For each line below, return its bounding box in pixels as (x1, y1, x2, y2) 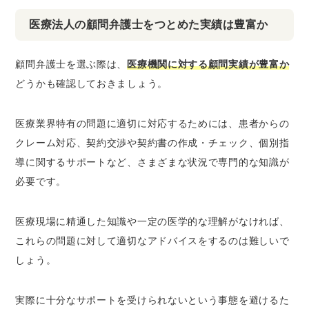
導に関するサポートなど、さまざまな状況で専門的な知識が (15, 157, 290, 168)
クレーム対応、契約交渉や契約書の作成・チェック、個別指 (15, 137, 290, 148)
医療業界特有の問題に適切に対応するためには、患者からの (15, 118, 290, 129)
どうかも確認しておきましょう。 (15, 78, 168, 89)
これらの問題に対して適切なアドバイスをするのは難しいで (15, 235, 290, 246)
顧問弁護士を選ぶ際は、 (15, 59, 128, 70)
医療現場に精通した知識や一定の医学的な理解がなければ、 (15, 216, 290, 227)
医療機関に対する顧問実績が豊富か (127, 59, 290, 70)
